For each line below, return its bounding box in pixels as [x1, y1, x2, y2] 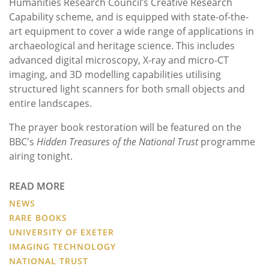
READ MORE [9, 180, 65, 193]
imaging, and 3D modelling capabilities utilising [9, 68, 221, 82]
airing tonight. [9, 150, 73, 163]
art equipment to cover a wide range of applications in [9, 25, 254, 38]
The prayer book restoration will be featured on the [9, 121, 241, 134]
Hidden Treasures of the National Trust [37, 135, 198, 149]
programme [198, 135, 255, 149]
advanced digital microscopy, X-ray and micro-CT [9, 53, 229, 67]
